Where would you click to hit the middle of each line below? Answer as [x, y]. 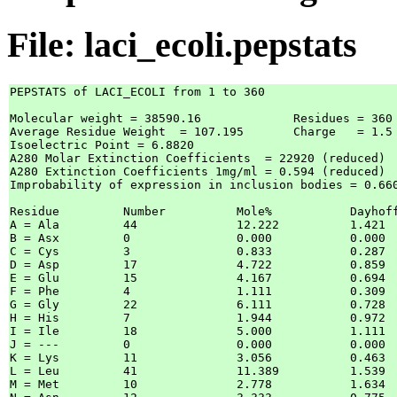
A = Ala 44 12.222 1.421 [35, 225]
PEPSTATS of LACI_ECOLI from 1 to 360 [137, 92]
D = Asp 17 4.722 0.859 [35, 265]
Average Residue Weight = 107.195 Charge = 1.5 [130, 132]
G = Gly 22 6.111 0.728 [35, 304]
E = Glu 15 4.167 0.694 [35, 278]
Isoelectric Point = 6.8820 [102, 145]
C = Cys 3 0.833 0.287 [35, 251]
